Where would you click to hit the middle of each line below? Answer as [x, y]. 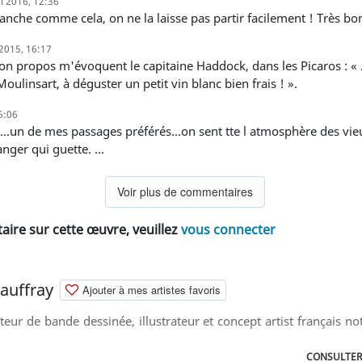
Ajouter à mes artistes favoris [152, 289]
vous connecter [228, 229]
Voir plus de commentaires [185, 191]
